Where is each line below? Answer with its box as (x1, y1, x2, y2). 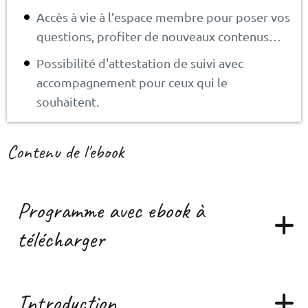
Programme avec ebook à (17, 196, 204, 225)
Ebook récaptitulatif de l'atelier (17, 258, 216, 283)
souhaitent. (36, 94, 99, 109)
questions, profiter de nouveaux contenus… (36, 29, 281, 44)
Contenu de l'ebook (7, 140, 124, 164)
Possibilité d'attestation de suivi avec (36, 56, 243, 71)
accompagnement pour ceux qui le (36, 75, 228, 90)
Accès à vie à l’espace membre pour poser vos (36, 10, 290, 25)
